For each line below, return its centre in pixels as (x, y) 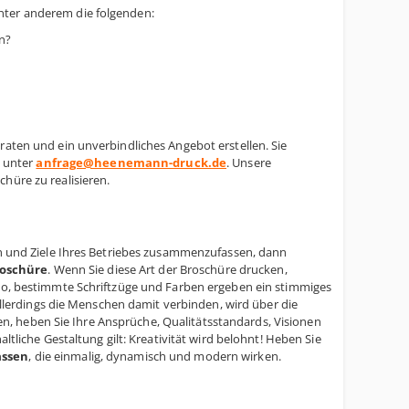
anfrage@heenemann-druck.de (131, 163)
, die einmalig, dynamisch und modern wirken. (155, 356)
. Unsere (249, 163)
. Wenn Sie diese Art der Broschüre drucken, (168, 269)
